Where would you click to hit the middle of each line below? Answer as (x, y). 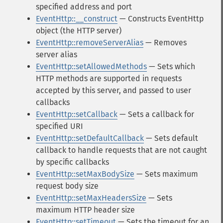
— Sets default (171, 138)
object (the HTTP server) (79, 31)
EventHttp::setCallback (77, 114)
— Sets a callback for (156, 114)
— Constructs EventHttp (161, 19)
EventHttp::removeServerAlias (90, 43)
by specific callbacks (72, 162)
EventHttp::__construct (77, 19)
